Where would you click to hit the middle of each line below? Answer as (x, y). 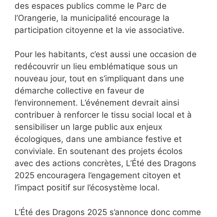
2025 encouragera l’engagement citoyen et (98, 176)
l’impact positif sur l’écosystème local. (87, 188)
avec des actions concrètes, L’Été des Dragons (105, 163)
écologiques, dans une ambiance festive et (98, 139)
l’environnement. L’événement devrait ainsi (97, 103)
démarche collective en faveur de (79, 91)
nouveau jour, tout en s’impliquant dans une (99, 79)
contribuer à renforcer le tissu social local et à (103, 115)
